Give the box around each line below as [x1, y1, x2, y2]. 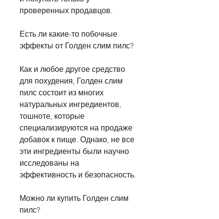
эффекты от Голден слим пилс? [20, 41, 133, 51]
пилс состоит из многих [20, 88, 104, 98]
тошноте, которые [20, 111, 85, 121]
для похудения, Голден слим [20, 76, 123, 86]
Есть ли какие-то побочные [20, 29, 117, 39]
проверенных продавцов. [20, 6, 112, 16]
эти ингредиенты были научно [20, 147, 129, 156]
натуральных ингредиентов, [20, 100, 121, 109]
